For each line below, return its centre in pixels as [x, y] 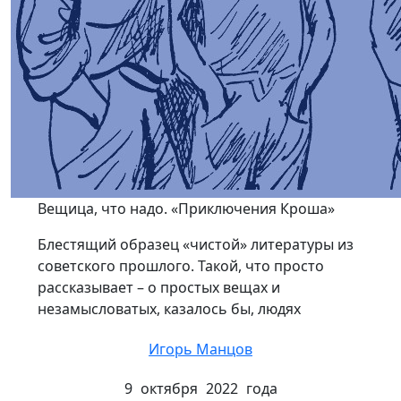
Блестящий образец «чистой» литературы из [196, 244]
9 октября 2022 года [200, 388]
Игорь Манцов [200, 349]
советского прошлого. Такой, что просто [181, 266]
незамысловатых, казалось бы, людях [169, 309]
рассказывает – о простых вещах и [159, 287]
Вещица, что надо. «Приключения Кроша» [186, 209]
